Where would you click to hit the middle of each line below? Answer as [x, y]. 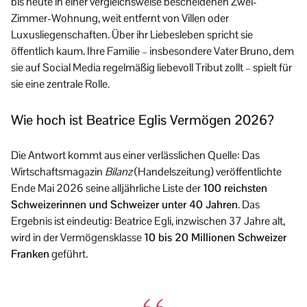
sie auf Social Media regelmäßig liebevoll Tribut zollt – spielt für [151, 67]
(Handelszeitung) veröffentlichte [207, 171]
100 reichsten [235, 188]
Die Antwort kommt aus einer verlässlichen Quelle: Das [135, 155]
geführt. [69, 254]
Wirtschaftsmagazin [58, 171]
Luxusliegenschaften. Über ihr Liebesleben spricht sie [132, 34]
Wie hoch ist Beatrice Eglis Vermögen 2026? [143, 120]
